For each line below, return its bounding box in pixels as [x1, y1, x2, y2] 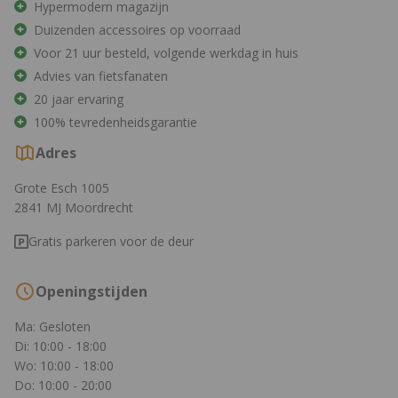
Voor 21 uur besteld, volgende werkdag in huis [34, 44, 298, 62]
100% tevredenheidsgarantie [34, 114, 197, 131]
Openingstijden [36, 282, 147, 302]
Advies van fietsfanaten [34, 68, 168, 85]
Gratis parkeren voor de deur [28, 233, 194, 251]
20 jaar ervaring [34, 91, 123, 108]
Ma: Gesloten [14, 318, 91, 336]
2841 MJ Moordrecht [14, 199, 133, 217]
